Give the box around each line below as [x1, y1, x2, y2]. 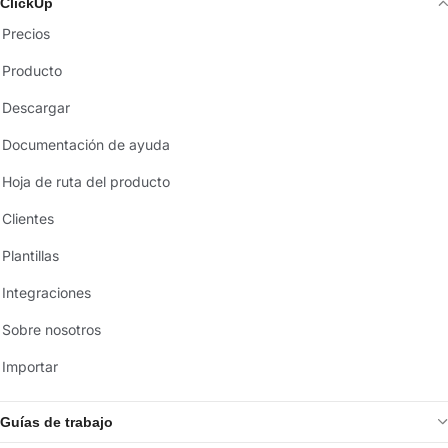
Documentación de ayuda [2, 136, 170, 153]
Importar [2, 358, 58, 375]
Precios [2, 25, 50, 42]
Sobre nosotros [2, 321, 101, 338]
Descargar [2, 99, 70, 116]
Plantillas [2, 247, 59, 264]
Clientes [2, 210, 54, 227]
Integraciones [2, 284, 91, 301]
